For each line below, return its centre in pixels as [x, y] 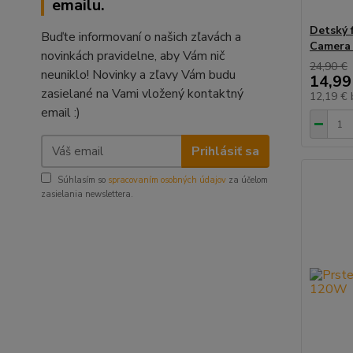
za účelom [247, 180]
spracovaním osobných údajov [167, 180]
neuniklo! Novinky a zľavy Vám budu [138, 75]
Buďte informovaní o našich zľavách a [141, 37]
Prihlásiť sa [225, 151]
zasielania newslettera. [87, 194]
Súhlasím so [83, 180]
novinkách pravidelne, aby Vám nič [133, 56]
